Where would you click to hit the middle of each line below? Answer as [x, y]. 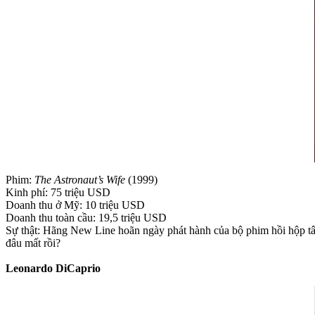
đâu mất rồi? [33, 243]
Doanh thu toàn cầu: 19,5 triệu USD [86, 217]
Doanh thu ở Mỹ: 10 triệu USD [75, 205]
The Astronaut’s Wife [80, 179]
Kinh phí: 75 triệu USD [58, 192]
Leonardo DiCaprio [53, 268]
